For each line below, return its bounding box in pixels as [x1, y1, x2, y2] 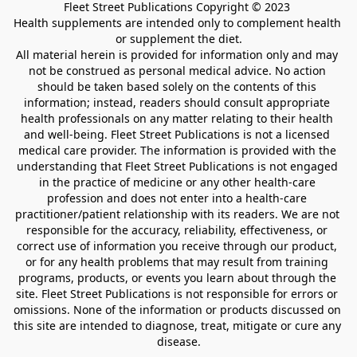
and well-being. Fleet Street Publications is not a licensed [24, 127, 330, 142]
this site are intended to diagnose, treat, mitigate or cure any [13, 318, 341, 333]
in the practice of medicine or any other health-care [38, 175, 316, 190]
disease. [156, 334, 201, 349]
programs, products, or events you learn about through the [18, 270, 336, 285]
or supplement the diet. [115, 31, 242, 46]
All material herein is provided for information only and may [16, 47, 338, 62]
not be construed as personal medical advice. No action [28, 63, 326, 78]
